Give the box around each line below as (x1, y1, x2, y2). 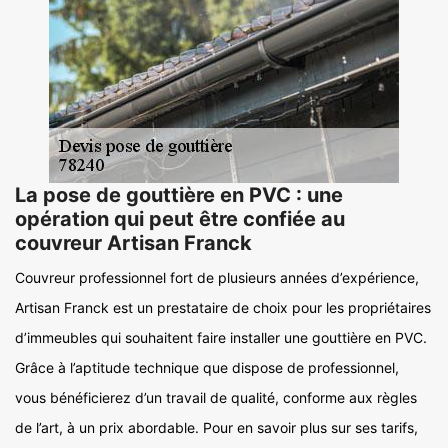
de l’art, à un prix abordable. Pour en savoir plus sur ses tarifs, (15, 419, 418, 436)
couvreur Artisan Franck (15, 231, 252, 255)
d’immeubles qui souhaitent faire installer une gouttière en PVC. (15, 329, 427, 346)
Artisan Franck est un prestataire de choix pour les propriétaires (15, 299, 431, 316)
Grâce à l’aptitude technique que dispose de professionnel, (15, 359, 399, 376)
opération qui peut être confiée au (15, 207, 345, 231)
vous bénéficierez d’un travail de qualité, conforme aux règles (15, 389, 417, 406)
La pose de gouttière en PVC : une (15, 183, 343, 207)
